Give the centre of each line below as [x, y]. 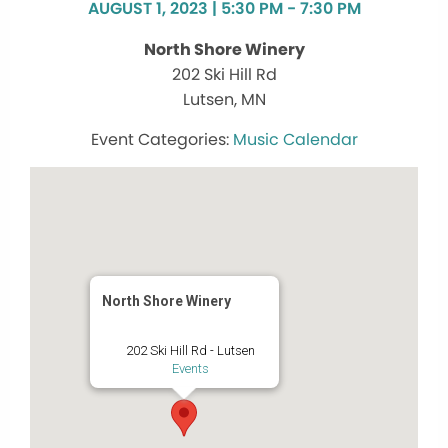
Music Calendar [295, 140]
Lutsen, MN [224, 100]
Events [190, 369]
